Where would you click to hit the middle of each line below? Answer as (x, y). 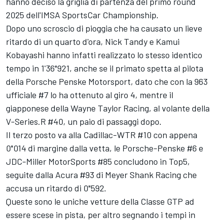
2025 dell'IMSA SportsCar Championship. (82, 15)
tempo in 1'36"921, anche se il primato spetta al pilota (105, 68)
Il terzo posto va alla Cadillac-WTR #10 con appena (102, 135)
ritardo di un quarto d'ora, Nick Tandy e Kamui (93, 42)
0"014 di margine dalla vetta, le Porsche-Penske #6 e (105, 148)
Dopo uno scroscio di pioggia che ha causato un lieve (104, 28)
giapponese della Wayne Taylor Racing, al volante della (108, 108)
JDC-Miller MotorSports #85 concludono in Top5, (98, 162)
